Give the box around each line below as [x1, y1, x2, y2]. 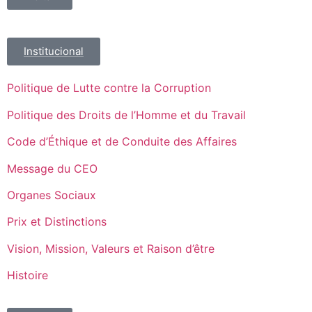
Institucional [24, 45, 84, 58]
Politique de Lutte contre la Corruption [7, 81, 211, 95]
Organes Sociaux [7, 187, 96, 202]
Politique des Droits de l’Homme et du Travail [7, 107, 246, 122]
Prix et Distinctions [7, 214, 107, 229]
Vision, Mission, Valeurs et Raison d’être [7, 241, 214, 256]
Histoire [7, 268, 48, 283]
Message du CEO [7, 161, 97, 175]
